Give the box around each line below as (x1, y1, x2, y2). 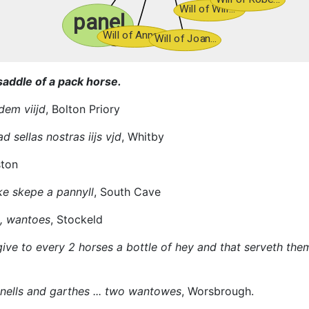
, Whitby (121, 129, 164, 143)
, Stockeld (50, 212, 103, 226)
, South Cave (94, 184, 161, 199)
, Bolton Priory (46, 101, 120, 116)
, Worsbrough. (181, 283, 254, 298)
